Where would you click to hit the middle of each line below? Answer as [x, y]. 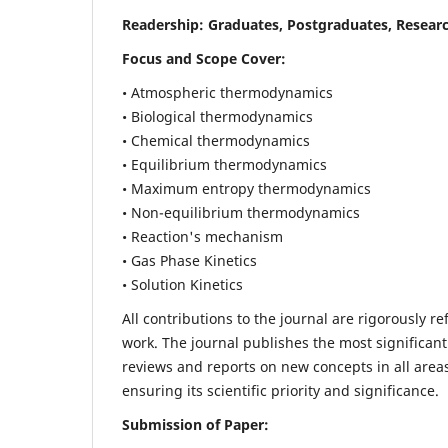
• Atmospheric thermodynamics [227, 92]
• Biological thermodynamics [217, 116]
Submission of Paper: [197, 424]
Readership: [163, 24]
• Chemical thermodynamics [216, 140]
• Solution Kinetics [182, 284]
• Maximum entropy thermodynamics [246, 188]
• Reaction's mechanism [202, 236]
